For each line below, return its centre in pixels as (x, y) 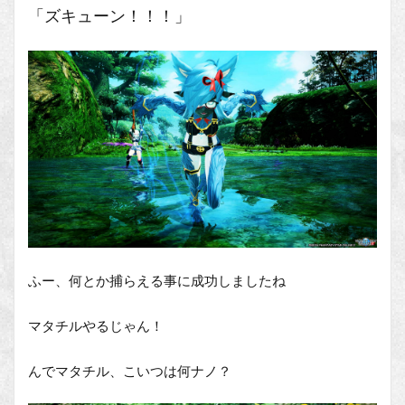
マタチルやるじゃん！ (96, 325)
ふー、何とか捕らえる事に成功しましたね (157, 280)
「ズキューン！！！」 (109, 16)
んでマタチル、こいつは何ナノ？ (130, 370)
